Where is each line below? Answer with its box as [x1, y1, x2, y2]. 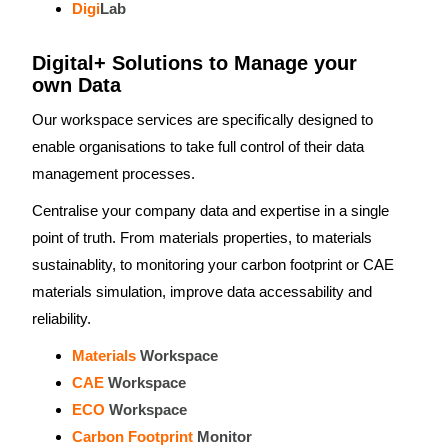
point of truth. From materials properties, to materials [32, 229, 372, 246]
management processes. [32, 165, 195, 182]
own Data [32, 74, 121, 96]
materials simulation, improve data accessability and [32, 283, 372, 300]
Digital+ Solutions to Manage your [32, 52, 357, 74]
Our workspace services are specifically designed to [32, 111, 373, 128]
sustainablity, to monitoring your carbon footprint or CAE [32, 256, 394, 273]
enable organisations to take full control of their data [32, 138, 364, 155]
